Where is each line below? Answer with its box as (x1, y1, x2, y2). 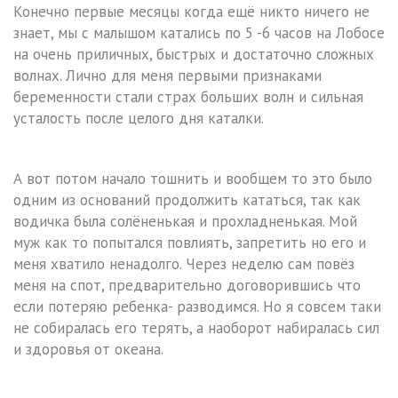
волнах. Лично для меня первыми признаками (13, 66, 322, 86)
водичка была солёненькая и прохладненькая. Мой (13, 211, 357, 232)
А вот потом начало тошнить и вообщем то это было (13, 169, 372, 189)
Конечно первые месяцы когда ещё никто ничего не (13, 2, 370, 22)
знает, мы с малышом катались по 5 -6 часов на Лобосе (13, 23, 385, 44)
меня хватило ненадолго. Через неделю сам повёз (13, 254, 354, 275)
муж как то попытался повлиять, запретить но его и (13, 233, 366, 253)
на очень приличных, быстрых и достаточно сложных (13, 44, 374, 65)
